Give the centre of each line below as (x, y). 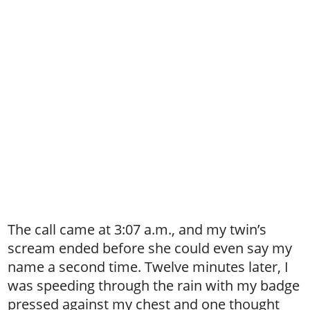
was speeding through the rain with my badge (154, 285)
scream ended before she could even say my (150, 248)
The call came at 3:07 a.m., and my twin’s (137, 229)
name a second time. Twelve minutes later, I (148, 267)
